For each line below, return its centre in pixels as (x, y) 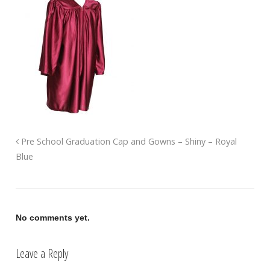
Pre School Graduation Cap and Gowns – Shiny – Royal (127, 141)
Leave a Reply (42, 253)
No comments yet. (52, 217)
